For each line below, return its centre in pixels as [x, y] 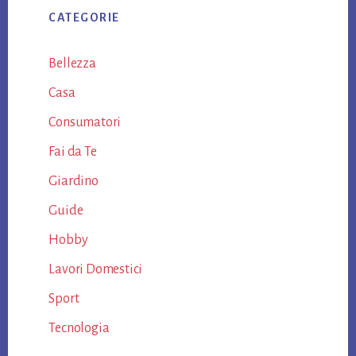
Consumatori [85, 122]
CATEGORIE [84, 17]
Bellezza [72, 63]
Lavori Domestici [96, 269]
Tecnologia [79, 328]
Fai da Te [73, 151]
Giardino [74, 181]
